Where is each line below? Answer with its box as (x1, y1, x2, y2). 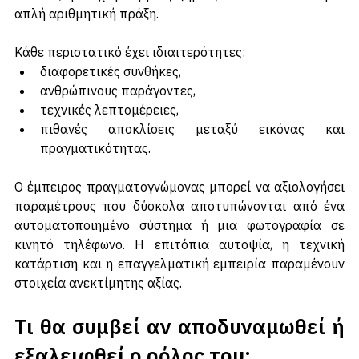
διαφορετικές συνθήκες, (40, 80, 181, 97)
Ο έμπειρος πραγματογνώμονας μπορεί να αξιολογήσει (14, 196, 345, 212)
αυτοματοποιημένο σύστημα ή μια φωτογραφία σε (14, 234, 345, 251)
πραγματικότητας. (40, 157, 151, 174)
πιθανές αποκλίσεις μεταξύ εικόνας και (40, 138, 345, 155)
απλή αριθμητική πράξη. (14, 22, 159, 39)
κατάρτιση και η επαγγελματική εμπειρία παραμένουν (14, 272, 345, 289)
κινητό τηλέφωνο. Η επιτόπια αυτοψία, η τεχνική (14, 253, 345, 270)
